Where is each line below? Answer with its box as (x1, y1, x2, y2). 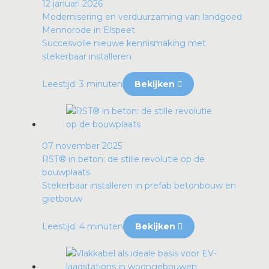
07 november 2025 (42, 141, 122, 152)
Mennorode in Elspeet (42, 25, 135, 36)
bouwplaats (42, 167, 90, 178)
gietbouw (42, 193, 82, 205)
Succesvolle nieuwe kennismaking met (42, 38, 206, 49)
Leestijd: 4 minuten (42, 221, 123, 232)
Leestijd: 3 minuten (42, 79, 122, 90)
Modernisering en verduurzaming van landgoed (42, 11, 242, 23)
